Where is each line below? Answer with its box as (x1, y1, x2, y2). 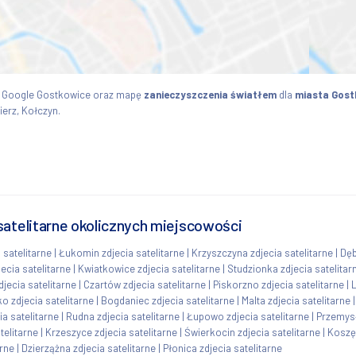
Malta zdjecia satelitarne (242, 293, 350, 307)
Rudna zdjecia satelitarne (66, 309, 180, 323)
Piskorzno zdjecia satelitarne (213, 277, 344, 291)
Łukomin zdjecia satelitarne (59, 246, 184, 259)
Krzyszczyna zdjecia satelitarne (192, 246, 333, 259)
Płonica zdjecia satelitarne (163, 341, 282, 354)
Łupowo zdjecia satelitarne (187, 309, 309, 323)
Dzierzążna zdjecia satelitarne (21, 341, 156, 354)
